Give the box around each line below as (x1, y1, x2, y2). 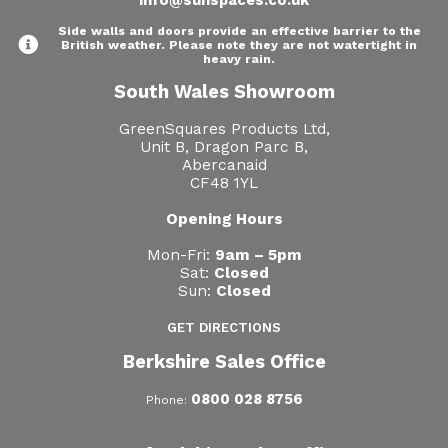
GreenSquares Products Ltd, (118, 119, 330, 138)
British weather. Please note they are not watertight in (61, 37, 417, 52)
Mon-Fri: (146, 245, 215, 264)
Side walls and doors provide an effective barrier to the (57, 23, 421, 38)
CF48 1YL (190, 173, 258, 192)
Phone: (145, 392, 191, 407)
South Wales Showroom (113, 80, 335, 102)
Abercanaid (181, 155, 267, 174)
